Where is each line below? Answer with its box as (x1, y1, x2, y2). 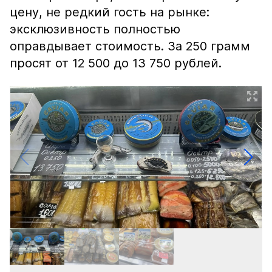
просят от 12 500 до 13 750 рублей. (10, 56, 225, 70)
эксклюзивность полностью (10, 22, 180, 36)
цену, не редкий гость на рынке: (10, 5, 209, 19)
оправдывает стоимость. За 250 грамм (10, 39, 250, 53)
